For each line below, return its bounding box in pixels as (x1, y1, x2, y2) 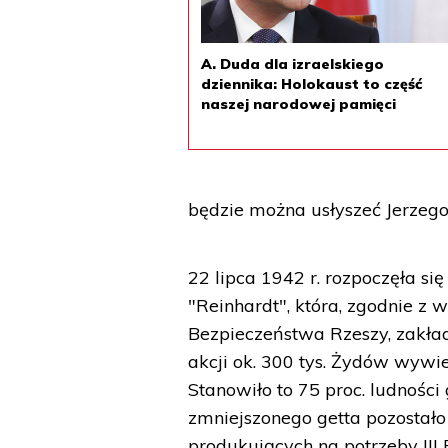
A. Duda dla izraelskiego (201, 55, 385, 73)
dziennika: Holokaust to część (201, 75, 423, 93)
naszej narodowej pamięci (201, 95, 397, 113)
